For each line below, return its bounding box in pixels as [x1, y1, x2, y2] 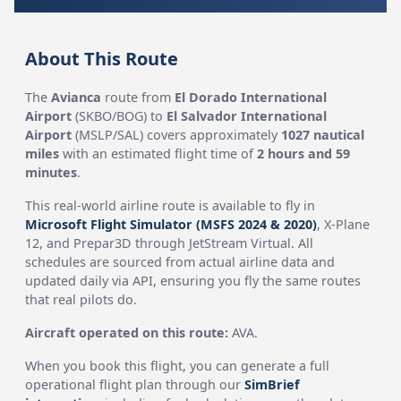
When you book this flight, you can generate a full [25, 357, 330, 374]
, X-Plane [317, 216, 371, 233]
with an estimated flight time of [59, 145, 258, 162]
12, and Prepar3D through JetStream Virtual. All [25, 235, 314, 252]
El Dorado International [175, 89, 328, 106]
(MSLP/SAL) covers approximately [72, 126, 282, 143]
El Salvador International [166, 107, 328, 124]
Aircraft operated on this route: [25, 324, 229, 341]
